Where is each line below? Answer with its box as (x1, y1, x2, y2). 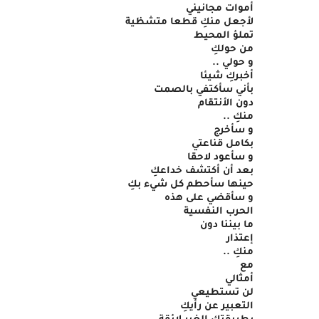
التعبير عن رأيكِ (180, 301, 253, 312)
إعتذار (226, 234, 253, 244)
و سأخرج (214, 125, 253, 136)
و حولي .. (212, 58, 253, 68)
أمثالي (225, 274, 253, 285)
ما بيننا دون (200, 220, 253, 231)
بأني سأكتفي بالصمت (154, 85, 253, 95)
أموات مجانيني (186, 4, 253, 14)
